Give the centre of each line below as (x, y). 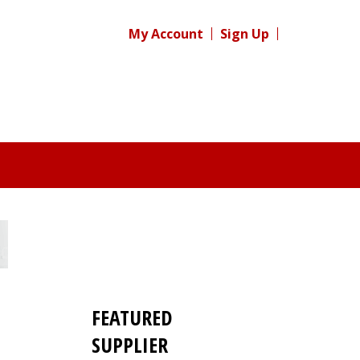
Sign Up (245, 34)
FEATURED (131, 317)
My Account (166, 34)
